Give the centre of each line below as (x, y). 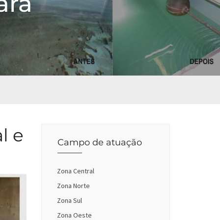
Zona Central (75, 171)
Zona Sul (69, 200)
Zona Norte (73, 186)
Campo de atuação (99, 142)
